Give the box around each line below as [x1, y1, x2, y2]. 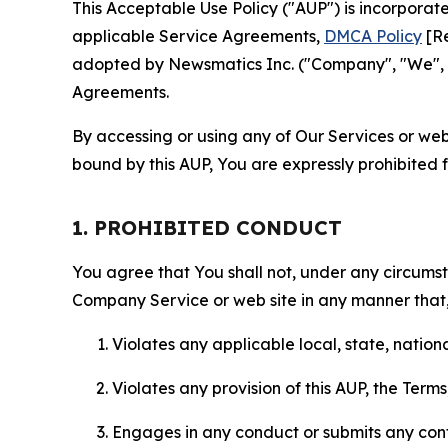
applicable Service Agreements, [72, 25, 324, 46]
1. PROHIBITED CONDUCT [72, 214, 342, 240]
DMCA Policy [324, 25, 422, 46]
